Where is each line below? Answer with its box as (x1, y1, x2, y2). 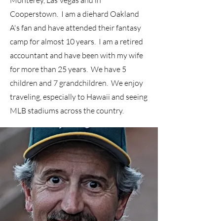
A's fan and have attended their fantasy (10, 23, 141, 33)
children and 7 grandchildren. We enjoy (10, 78, 143, 88)
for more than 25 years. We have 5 (10, 64, 126, 74)
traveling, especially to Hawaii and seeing (10, 92, 147, 102)
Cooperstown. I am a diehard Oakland (10, 9, 139, 19)
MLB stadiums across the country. (10, 106, 124, 115)
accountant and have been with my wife (10, 50, 143, 60)
